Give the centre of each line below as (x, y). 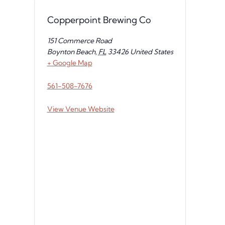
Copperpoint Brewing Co (99, 20)
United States (151, 51)
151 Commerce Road (79, 40)
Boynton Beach (71, 51)
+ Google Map (70, 63)
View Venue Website (81, 109)
